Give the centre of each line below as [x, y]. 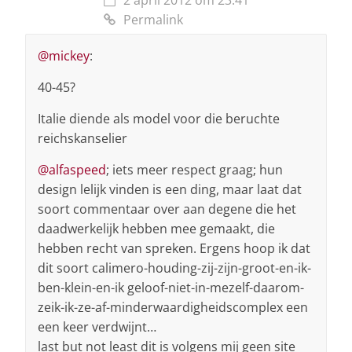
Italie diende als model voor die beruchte [159, 119]
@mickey [64, 56]
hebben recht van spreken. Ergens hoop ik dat [174, 249]
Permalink [153, 20]
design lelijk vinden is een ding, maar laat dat [170, 190]
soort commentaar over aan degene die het [167, 209]
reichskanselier [82, 139]
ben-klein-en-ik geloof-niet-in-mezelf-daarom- [171, 288]
